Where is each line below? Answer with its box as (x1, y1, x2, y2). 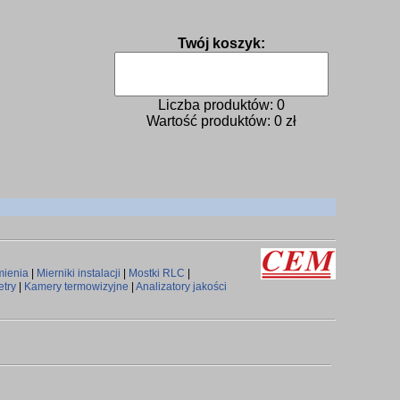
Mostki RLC (129, 267, 185, 279)
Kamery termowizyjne (24, 280, 129, 293)
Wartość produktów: (146, 113, 274, 129)
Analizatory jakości (136, 280, 227, 293)
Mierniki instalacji (37, 267, 121, 279)
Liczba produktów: (158, 97, 277, 112)
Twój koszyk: (178, 36, 265, 51)
